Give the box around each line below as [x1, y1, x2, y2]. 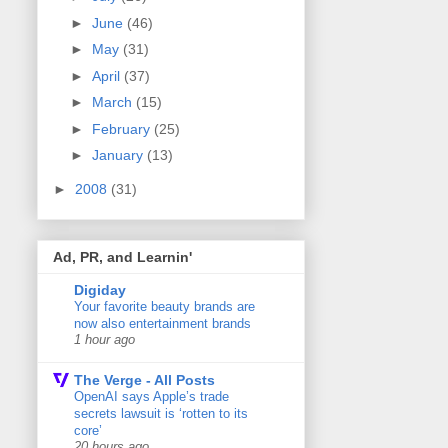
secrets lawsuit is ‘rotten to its [74, 406, 248, 422]
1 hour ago [74, 333, 135, 348]
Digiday [74, 282, 126, 299]
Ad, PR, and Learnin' [53, 249, 192, 266]
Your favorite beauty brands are [74, 299, 255, 315]
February [91, 120, 154, 137]
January [91, 147, 147, 164]
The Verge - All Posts [74, 372, 215, 389]
